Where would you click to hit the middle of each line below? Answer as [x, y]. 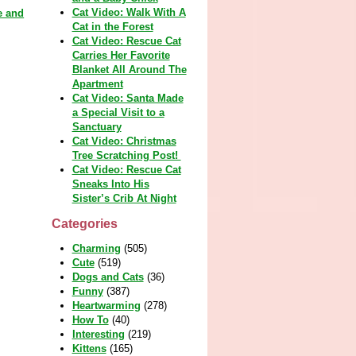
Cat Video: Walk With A [129, 12]
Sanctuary [97, 127]
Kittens [89, 348]
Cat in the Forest [112, 27]
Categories [84, 224]
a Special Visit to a [118, 112]
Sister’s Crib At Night [124, 198]
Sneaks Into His [110, 184]
